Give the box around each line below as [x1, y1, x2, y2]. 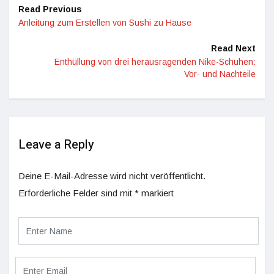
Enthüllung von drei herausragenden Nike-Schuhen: [54, 57, 256, 67]
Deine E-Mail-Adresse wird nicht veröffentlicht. [18, 171, 206, 181]
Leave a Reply [18, 136, 94, 154]
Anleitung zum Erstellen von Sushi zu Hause [18, 18, 191, 28]
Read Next [211, 43, 256, 53]
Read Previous [18, 4, 82, 14]
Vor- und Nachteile [184, 69, 256, 79]
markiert [139, 188, 174, 198]
